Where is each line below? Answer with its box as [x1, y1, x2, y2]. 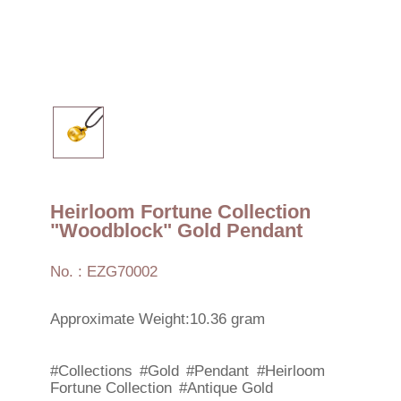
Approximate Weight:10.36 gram [49, 311, 265, 328]
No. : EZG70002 [49, 262, 158, 280]
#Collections [49, 362, 132, 380]
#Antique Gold [179, 379, 274, 397]
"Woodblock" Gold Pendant [49, 218, 303, 242]
